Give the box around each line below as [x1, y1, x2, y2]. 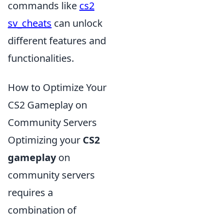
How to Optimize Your [8, 80, 107, 94]
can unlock [52, 16, 103, 30]
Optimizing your [8, 133, 83, 146]
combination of [8, 203, 76, 217]
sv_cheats [8, 16, 52, 30]
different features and [8, 34, 106, 47]
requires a [8, 185, 53, 199]
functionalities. [8, 51, 74, 65]
